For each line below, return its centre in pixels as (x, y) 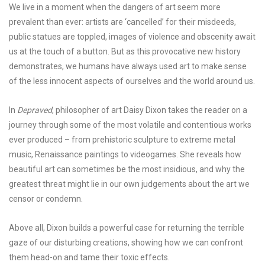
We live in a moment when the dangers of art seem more (115, 7)
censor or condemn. (46, 199)
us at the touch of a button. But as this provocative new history (125, 51)
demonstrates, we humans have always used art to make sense (128, 66)
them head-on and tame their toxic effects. (89, 257)
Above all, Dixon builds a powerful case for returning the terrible (127, 228)
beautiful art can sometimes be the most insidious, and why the (127, 169)
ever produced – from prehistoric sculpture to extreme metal (122, 140)
